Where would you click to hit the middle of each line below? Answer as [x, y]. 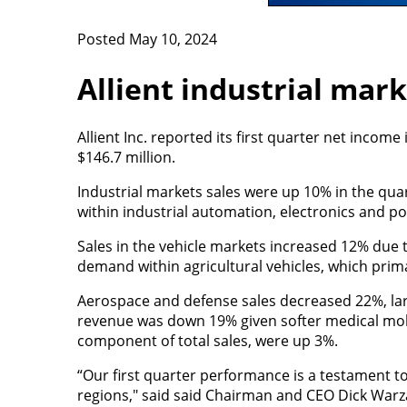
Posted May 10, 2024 [147, 40]
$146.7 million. [128, 157]
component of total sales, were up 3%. [207, 340]
